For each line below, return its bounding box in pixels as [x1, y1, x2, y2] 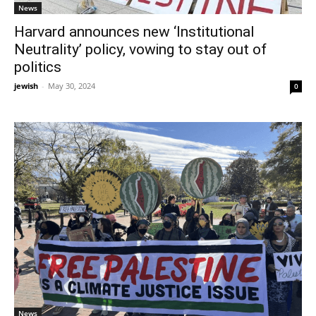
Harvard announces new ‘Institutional [14, 23, 255, 40]
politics [14, 58, 61, 75]
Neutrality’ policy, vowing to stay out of [14, 40, 267, 58]
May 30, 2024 [48, 80, 95, 91]
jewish [14, 80, 38, 91]
